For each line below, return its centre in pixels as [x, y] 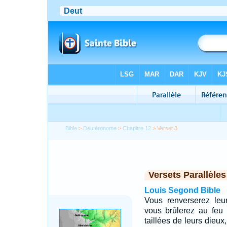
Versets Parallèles [187, 175]
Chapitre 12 [137, 128]
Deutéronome [100, 128]
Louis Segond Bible [182, 190]
